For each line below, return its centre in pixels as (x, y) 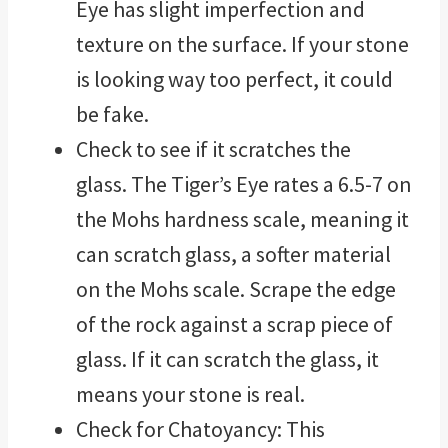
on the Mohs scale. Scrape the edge (236, 288)
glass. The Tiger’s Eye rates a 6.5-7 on (244, 183)
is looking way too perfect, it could (234, 78)
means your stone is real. (190, 393)
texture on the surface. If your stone (242, 43)
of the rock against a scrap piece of (234, 323)
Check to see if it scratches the (213, 148)
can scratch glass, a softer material (233, 253)
